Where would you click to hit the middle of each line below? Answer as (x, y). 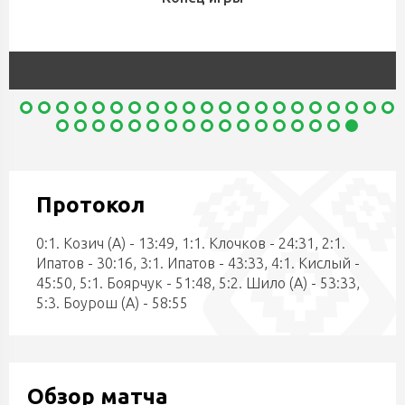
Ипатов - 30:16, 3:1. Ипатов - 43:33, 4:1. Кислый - (198, 263)
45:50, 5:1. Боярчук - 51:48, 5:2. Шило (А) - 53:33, (198, 283)
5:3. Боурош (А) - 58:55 (112, 303)
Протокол (90, 205)
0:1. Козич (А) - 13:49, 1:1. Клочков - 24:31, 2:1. (191, 243)
